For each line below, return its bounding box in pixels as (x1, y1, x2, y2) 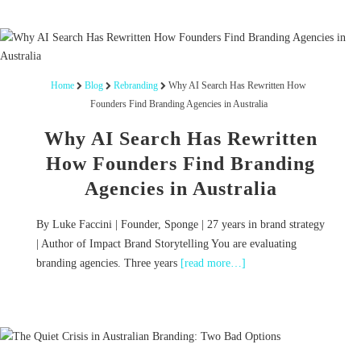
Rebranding (114, 79, 158, 91)
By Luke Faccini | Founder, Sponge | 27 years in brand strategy (35, 218, 325, 230)
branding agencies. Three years (35, 256, 180, 269)
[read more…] (180, 256, 246, 269)
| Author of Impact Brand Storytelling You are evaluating (35, 237, 297, 250)
